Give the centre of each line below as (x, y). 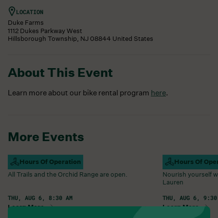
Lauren (173, 182)
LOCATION (30, 12)
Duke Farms (26, 22)
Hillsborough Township (42, 38)
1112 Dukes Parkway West (45, 31)
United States (133, 38)
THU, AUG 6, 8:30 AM (40, 197)
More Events (46, 136)
